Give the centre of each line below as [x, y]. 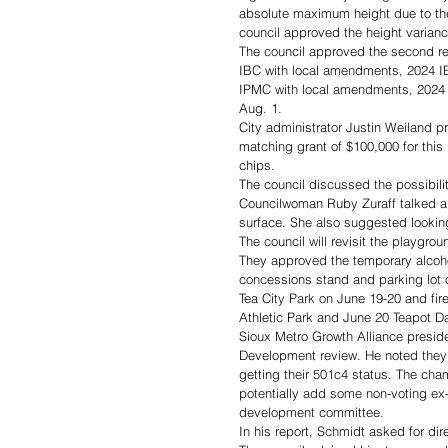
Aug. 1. [260, 108]
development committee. [313, 412]
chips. [259, 165]
